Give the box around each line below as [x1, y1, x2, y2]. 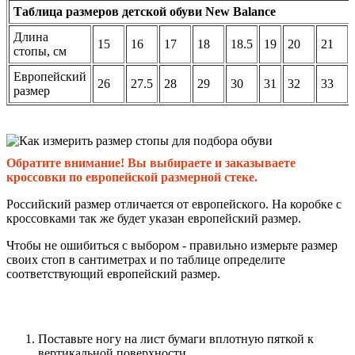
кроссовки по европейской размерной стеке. [6, 170, 258, 184]
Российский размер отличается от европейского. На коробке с [6, 197, 342, 211]
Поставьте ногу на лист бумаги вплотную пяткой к [38, 331, 314, 345]
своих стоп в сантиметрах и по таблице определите [6, 252, 285, 266]
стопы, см [13, 44, 67, 58]
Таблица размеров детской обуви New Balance [13, 4, 276, 18]
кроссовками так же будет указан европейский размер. [6, 211, 301, 225]
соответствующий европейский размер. [6, 266, 220, 281]
